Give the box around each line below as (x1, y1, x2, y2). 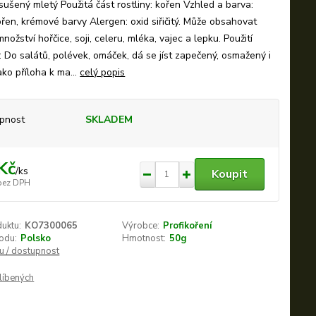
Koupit (211, 166, 248, 182)
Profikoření (162, 219, 212, 232)
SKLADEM (85, 113, 133, 126)
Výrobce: (121, 219, 159, 232)
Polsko (20, 232, 51, 245)
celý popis (80, 66, 126, 79)
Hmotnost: (121, 232, 166, 245)
